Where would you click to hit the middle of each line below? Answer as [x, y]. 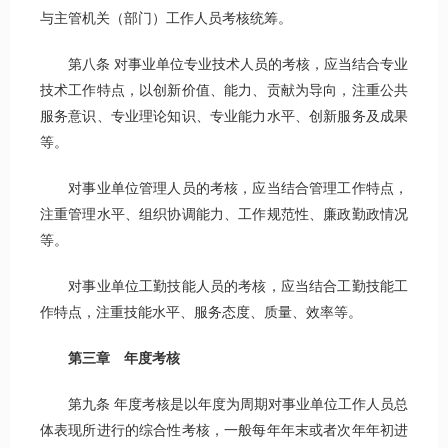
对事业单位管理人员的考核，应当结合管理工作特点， [224, 189]
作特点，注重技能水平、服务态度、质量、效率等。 [201, 313]
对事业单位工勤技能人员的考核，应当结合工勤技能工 [224, 287]
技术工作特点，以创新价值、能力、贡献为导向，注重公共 [224, 91]
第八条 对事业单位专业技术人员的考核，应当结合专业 [224, 65]
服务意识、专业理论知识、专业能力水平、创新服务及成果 [224, 117]
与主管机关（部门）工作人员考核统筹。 [166, 19]
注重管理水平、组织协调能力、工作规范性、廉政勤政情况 [224, 215]
